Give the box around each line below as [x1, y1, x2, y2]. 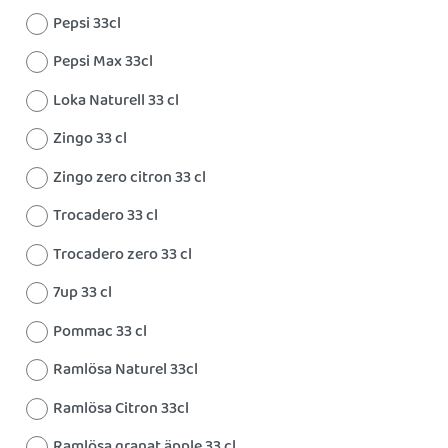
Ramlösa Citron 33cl [53, 395, 189, 421]
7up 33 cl [53, 280, 112, 305]
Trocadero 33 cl [53, 203, 158, 228]
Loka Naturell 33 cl [53, 87, 179, 113]
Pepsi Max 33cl [53, 49, 153, 74]
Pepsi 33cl [53, 10, 121, 36]
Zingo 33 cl [53, 126, 127, 151]
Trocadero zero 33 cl [53, 241, 192, 267]
